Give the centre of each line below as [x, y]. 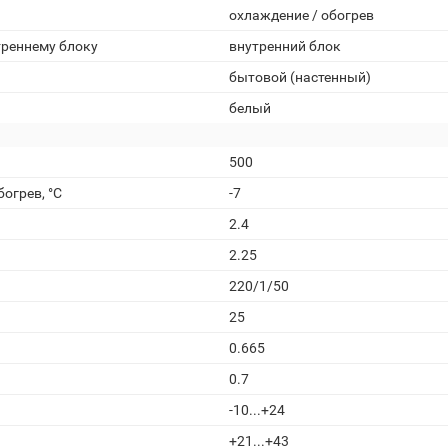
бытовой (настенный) [300, 77]
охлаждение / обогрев [301, 15]
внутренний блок [285, 46]
